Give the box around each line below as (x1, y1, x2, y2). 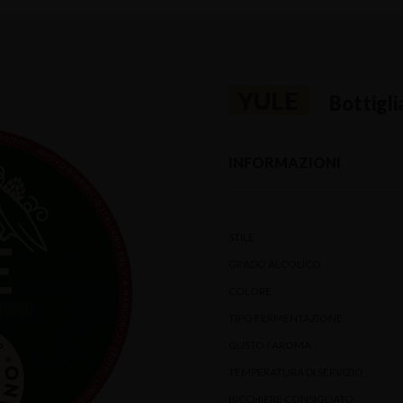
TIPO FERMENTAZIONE (228, 311, 343, 325)
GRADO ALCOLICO (228, 257, 321, 271)
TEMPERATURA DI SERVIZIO (228, 365, 363, 379)
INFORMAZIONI (228, 154, 341, 171)
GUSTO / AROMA (228, 338, 311, 352)
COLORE (228, 284, 272, 298)
